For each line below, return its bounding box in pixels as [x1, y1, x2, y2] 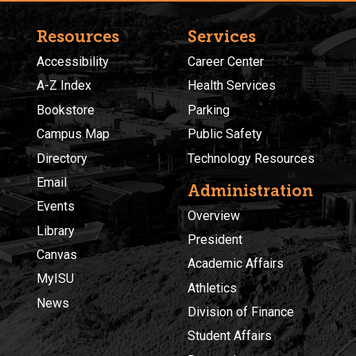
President [188, 231, 242, 247]
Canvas [37, 247, 77, 263]
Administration [188, 180, 313, 200]
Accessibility [37, 53, 109, 69]
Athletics [188, 280, 237, 296]
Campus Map [37, 126, 110, 142]
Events [37, 199, 75, 215]
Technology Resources [188, 150, 315, 166]
